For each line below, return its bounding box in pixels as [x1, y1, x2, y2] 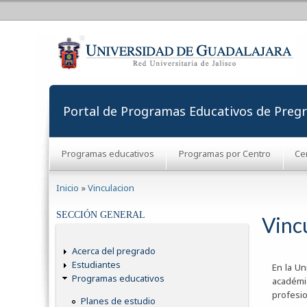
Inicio [56, 182, 79, 194]
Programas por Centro [178, 147, 271, 160]
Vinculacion [88, 182, 134, 194]
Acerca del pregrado [72, 245, 156, 258]
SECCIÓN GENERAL [56, 210, 145, 221]
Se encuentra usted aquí [56, 170, 185, 185]
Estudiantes [72, 258, 121, 271]
